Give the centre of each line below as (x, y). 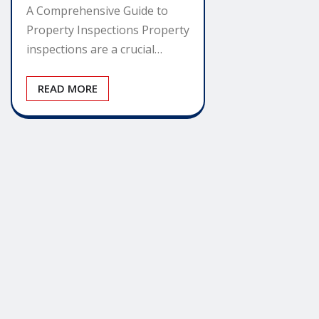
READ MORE (68, 89)
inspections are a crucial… (94, 49)
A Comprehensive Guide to (97, 11)
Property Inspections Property (108, 30)
